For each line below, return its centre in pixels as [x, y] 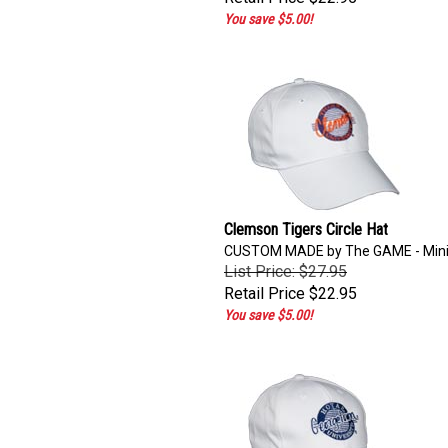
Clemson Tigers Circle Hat [306, 224]
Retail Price [264, 288]
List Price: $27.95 [285, 266]
